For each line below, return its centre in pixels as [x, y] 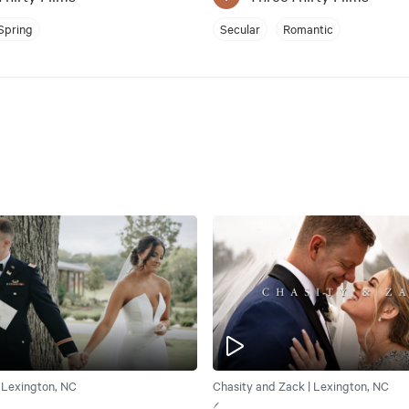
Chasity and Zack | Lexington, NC [300, 386]
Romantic [308, 29]
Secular [240, 29]
